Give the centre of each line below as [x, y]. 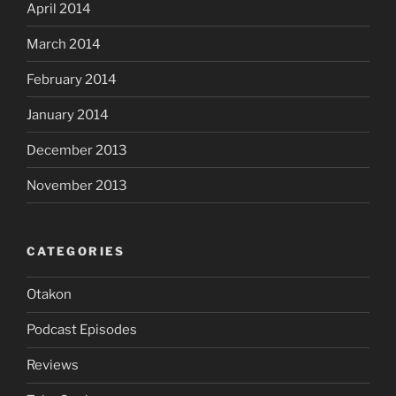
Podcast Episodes [82, 330]
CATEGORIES [76, 251]
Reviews [53, 366]
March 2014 [64, 44]
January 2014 [68, 114]
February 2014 [72, 79]
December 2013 [77, 150]
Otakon [49, 295]
